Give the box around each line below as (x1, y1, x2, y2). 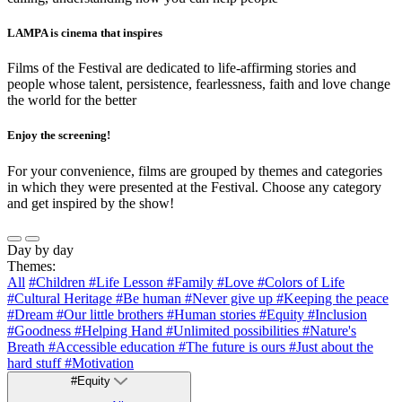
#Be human (116, 290, 185, 306)
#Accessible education (48, 338, 179, 354)
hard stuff (7, 354, 65, 371)
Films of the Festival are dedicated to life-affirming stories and (7, 60, 356, 76)
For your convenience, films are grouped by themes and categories (7, 162, 382, 179)
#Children (29, 274, 89, 290)
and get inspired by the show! (7, 195, 174, 211)
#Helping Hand (74, 322, 166, 338)
